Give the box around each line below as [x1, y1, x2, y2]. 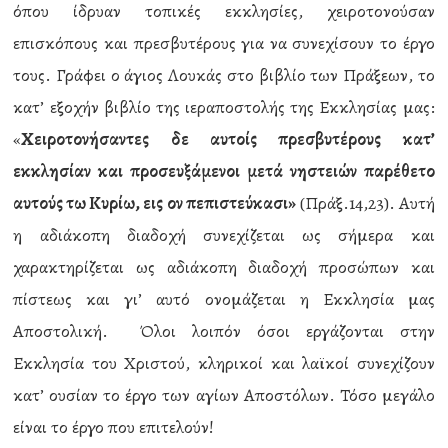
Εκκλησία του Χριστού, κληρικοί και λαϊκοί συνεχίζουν [13, 351, 435, 375]
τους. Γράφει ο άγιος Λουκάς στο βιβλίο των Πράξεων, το [13, 63, 435, 87]
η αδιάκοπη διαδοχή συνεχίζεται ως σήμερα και [13, 223, 435, 247]
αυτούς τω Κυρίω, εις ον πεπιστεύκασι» [13, 191, 296, 215]
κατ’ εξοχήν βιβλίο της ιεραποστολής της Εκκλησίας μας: [13, 95, 435, 119]
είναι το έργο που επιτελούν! [13, 415, 215, 439]
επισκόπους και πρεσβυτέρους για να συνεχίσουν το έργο [13, 31, 435, 55]
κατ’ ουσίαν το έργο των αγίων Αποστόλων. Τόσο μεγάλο [13, 383, 435, 407]
